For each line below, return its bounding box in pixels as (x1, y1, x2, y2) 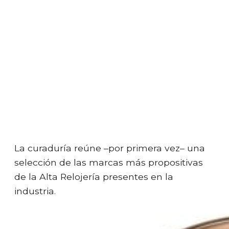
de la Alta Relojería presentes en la (14, 171, 173, 182)
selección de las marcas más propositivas (14, 156, 203, 168)
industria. (14, 185, 56, 196)
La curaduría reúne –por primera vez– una (14, 142, 205, 153)
